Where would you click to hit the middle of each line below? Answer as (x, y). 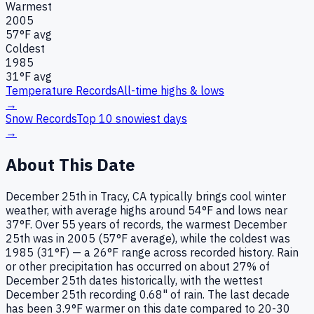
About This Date (70, 164)
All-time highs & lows (171, 90)
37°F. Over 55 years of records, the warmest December (146, 225)
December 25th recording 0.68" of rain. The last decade (148, 295)
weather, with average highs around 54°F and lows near (146, 211)
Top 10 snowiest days (132, 118)
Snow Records (41, 118)
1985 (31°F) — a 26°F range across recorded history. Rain (152, 253)
